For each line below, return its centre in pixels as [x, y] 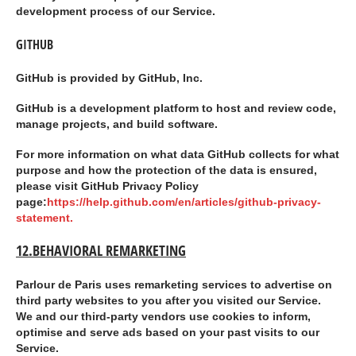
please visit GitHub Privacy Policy [107, 186]
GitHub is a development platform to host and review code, [176, 108]
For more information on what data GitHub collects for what [178, 154]
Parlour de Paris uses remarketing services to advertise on [174, 285]
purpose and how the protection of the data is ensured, [166, 170]
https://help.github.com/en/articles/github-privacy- [184, 202]
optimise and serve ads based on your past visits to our [168, 333]
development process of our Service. [116, 12]
